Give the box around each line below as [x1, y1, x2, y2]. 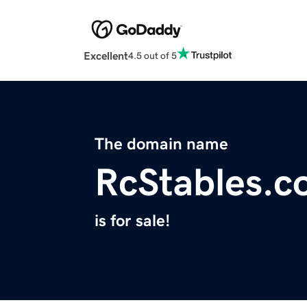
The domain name [95, 136, 228, 153]
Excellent [84, 50, 128, 62]
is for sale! [95, 212, 170, 230]
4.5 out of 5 [128, 50, 177, 60]
